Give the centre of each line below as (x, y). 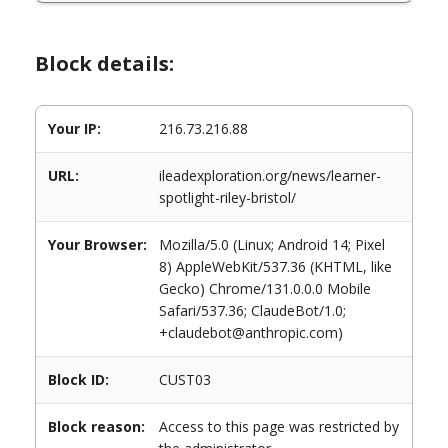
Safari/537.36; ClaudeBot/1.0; (252, 310)
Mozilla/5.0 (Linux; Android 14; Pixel (272, 244)
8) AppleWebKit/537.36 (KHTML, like (275, 266)
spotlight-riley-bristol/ (227, 197)
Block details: (104, 63)
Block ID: (78, 379)
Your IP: (74, 128)
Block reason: (96, 426)
